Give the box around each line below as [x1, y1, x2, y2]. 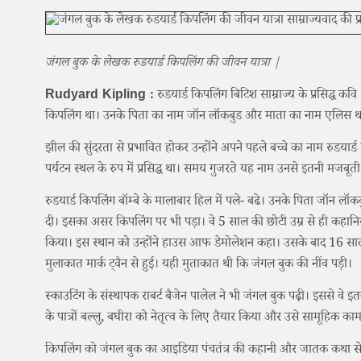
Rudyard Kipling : [45, 86, 154, 107]
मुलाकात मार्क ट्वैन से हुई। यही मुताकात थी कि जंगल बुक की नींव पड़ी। [45, 255, 355, 276]
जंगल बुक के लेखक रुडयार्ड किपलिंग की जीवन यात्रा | [45, 54, 280, 75]
